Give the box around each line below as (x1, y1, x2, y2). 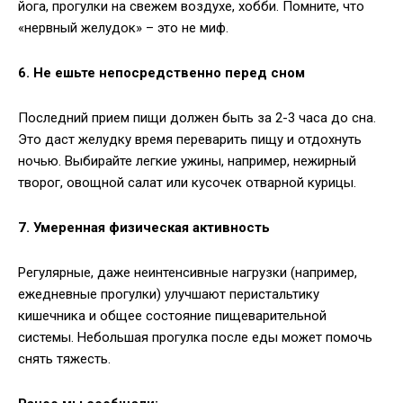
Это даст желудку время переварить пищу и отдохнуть (18, 131, 362, 148)
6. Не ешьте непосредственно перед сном (18, 65, 305, 82)
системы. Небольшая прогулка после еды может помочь (18, 329, 372, 346)
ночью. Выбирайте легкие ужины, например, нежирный (18, 153, 356, 170)
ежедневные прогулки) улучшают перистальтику (18, 286, 319, 303)
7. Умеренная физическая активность (18, 219, 270, 237)
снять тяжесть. (18, 351, 111, 368)
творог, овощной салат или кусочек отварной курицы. (18, 175, 356, 192)
